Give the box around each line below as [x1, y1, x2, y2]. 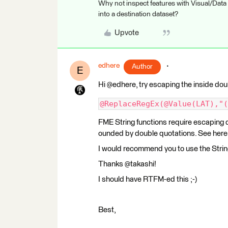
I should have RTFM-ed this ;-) [98, 176, 197, 183]
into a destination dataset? [98, 11, 178, 18]
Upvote [114, 29, 139, 37]
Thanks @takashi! [98, 160, 156, 168]
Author [132, 63, 153, 70]
